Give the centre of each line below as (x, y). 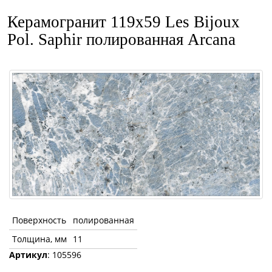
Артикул (28, 255)
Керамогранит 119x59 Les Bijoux (124, 22)
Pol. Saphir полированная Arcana (121, 39)
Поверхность (39, 220)
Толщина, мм (39, 239)
